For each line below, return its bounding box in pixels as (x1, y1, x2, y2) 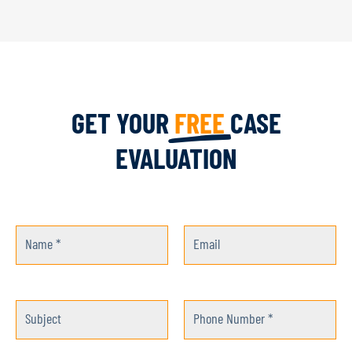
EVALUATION (115, 140, 237, 174)
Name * (25, 234, 61, 252)
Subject (25, 309, 61, 327)
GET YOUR (71, 104, 174, 139)
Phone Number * (193, 309, 273, 327)
